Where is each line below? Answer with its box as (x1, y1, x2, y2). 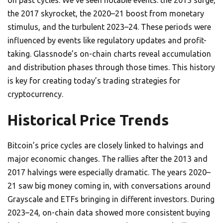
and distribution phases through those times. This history (7, 63, 215, 72)
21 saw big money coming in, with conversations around (7, 181, 211, 191)
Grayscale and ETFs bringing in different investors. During (7, 195, 215, 204)
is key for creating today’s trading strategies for (7, 76, 180, 86)
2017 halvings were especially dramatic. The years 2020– (7, 168, 211, 177)
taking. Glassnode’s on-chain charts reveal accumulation (7, 49, 211, 59)
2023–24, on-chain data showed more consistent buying (7, 208, 210, 218)
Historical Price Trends (7, 111, 169, 129)
